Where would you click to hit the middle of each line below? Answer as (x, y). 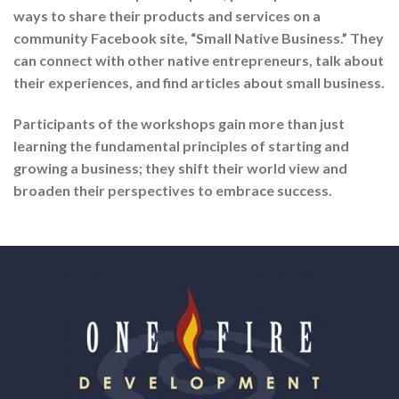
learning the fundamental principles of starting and (181, 145)
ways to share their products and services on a (167, 15)
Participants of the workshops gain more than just (179, 123)
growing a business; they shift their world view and (180, 167)
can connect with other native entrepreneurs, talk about (199, 60)
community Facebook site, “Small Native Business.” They (199, 37)
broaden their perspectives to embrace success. (173, 190)
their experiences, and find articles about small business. (199, 82)
